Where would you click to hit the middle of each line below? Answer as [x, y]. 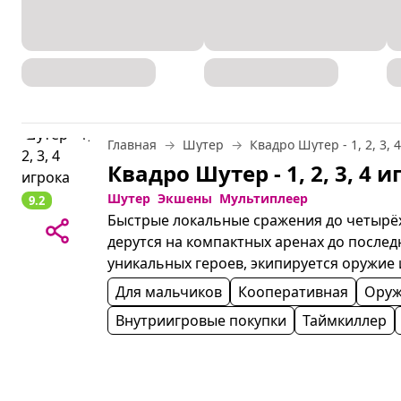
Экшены [185, 199]
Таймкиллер [345, 321]
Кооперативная [293, 292]
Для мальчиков [169, 292]
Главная [132, 145]
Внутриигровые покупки [201, 321]
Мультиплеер [264, 199]
